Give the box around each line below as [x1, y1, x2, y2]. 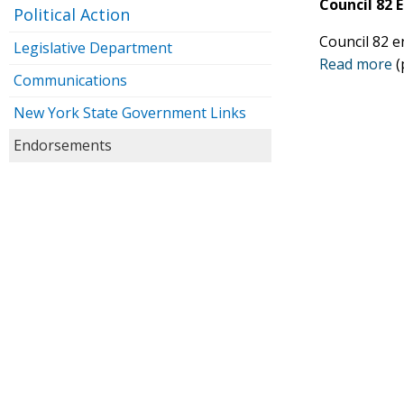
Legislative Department [14, 38, 172, 58]
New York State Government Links [14, 103, 246, 123]
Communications [14, 70, 127, 90]
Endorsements [14, 135, 112, 155]
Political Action [14, 4, 130, 25]
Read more [319, 54, 393, 74]
